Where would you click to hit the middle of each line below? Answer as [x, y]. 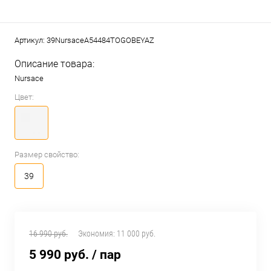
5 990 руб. [59, 255]
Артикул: [31, 41]
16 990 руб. [48, 233]
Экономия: [97, 233]
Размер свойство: [47, 155]
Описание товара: [54, 64]
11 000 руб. [136, 233]
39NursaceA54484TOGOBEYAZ [100, 41]
